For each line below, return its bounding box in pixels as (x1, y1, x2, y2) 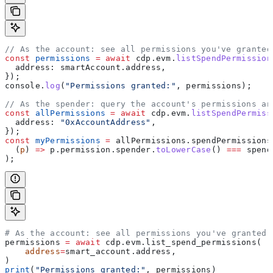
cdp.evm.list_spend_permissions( (100, 237, 262, 247)
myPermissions (30, 135, 101, 145)
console (5, 80, 40, 90)
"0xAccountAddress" (55, 117, 151, 127)
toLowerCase (155, 144, 211, 154)
